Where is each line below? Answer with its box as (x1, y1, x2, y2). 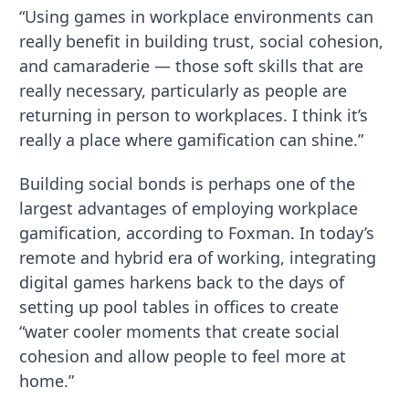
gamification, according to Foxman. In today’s (19, 222, 375, 245)
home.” (19, 370, 75, 393)
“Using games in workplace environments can (19, 5, 374, 27)
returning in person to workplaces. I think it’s (19, 103, 369, 126)
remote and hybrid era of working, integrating (19, 246, 377, 269)
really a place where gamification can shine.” (19, 128, 364, 151)
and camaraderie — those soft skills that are (19, 54, 364, 77)
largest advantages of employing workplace (19, 197, 359, 220)
